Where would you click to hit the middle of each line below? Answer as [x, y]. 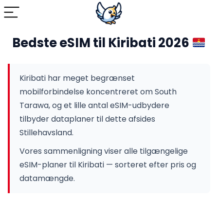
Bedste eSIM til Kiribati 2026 [102, 43]
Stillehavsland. [46, 133]
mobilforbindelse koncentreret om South [98, 92]
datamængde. [47, 178]
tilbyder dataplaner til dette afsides [87, 119]
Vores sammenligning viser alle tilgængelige [104, 151]
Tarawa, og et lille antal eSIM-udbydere [94, 105]
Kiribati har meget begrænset [77, 78]
